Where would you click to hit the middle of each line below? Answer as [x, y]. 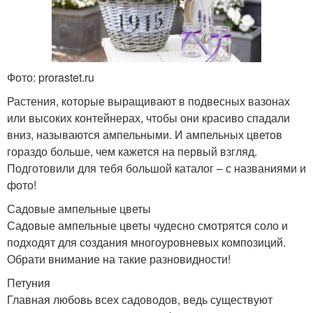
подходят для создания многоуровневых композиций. [146, 242]
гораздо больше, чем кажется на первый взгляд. [132, 151]
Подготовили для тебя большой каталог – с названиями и [156, 168]
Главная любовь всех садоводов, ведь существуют [140, 299]
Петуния [29, 282]
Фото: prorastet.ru [51, 77]
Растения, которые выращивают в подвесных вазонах [148, 101]
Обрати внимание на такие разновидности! [119, 259]
